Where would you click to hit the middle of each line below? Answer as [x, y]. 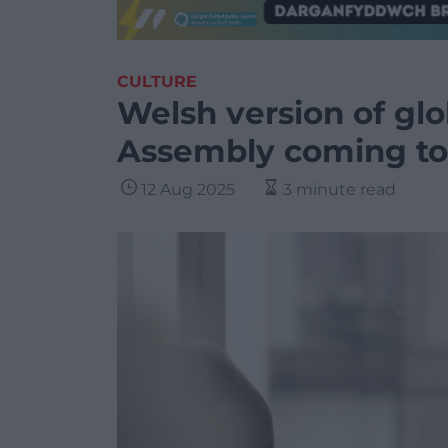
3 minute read [339, 189]
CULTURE [157, 81]
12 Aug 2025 [188, 189]
